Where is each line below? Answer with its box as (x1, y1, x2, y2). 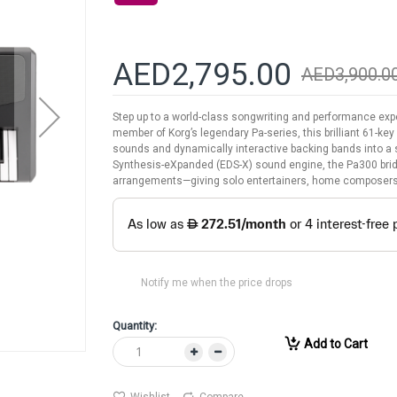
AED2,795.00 (113, 56, 292, 93)
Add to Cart (304, 337, 368, 352)
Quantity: (113, 319, 157, 333)
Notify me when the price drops (141, 276, 292, 290)
